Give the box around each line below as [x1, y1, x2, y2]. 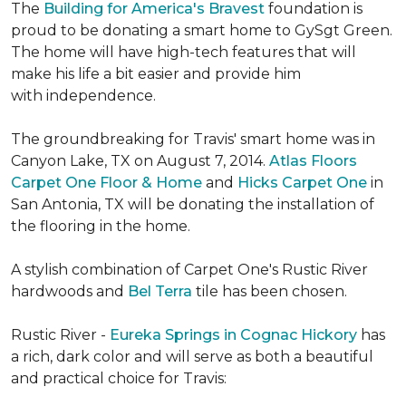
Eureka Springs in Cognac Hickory [110, 326, 357, 343]
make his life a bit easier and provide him [11, 65, 301, 82]
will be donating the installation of [128, 196, 374, 213]
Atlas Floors [269, 152, 357, 169]
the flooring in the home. [11, 217, 190, 235]
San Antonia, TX [11, 196, 128, 213]
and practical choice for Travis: [11, 370, 227, 387]
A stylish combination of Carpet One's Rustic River [11, 261, 368, 278]
